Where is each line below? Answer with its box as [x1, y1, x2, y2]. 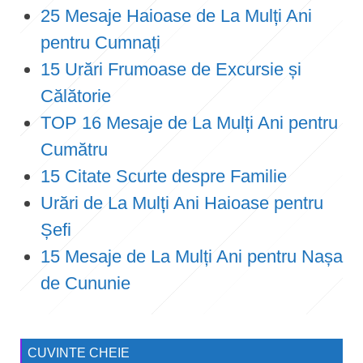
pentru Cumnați [41, 32, 160, 53]
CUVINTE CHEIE [28, 345, 130, 360]
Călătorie [41, 85, 111, 106]
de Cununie [41, 272, 130, 293]
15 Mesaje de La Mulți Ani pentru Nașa [41, 246, 343, 267]
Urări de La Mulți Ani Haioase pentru [41, 192, 323, 213]
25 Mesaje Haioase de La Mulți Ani [41, 5, 312, 26]
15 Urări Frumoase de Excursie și [41, 58, 301, 79]
